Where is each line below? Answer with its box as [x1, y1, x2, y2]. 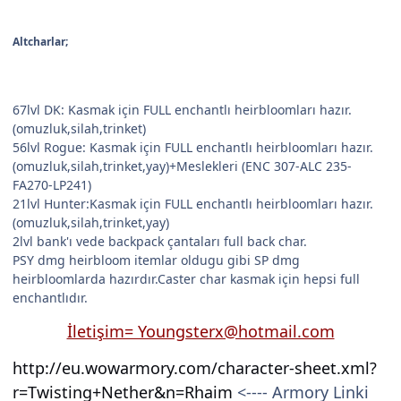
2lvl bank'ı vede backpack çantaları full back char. [13, 233, 307, 251]
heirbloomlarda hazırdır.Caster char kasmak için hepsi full [13, 270, 360, 288]
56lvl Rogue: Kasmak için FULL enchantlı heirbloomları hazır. [13, 139, 373, 157]
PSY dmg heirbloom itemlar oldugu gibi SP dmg [13, 252, 300, 269]
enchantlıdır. [13, 289, 88, 307]
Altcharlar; [13, 34, 68, 50]
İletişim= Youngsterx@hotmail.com [66, 320, 335, 343]
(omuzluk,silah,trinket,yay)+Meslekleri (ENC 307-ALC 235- [13, 158, 352, 175]
